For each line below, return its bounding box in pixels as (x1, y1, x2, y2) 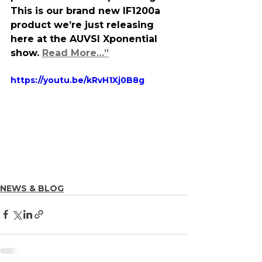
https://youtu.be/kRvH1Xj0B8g (11, 75, 144, 85)
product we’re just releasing (11, 19, 157, 30)
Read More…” (42, 47, 109, 58)
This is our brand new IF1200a (11, 5, 163, 16)
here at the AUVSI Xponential (11, 33, 160, 44)
